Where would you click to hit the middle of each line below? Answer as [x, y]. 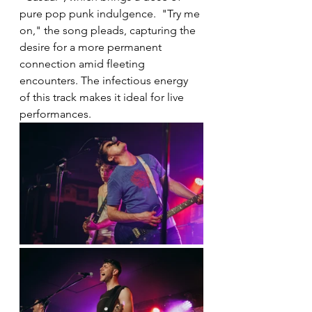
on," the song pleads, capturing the [109, 30]
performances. [55, 114]
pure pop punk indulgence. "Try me [111, 13]
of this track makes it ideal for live [103, 97]
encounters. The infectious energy [105, 80]
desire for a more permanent [92, 47]
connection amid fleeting [84, 63]
